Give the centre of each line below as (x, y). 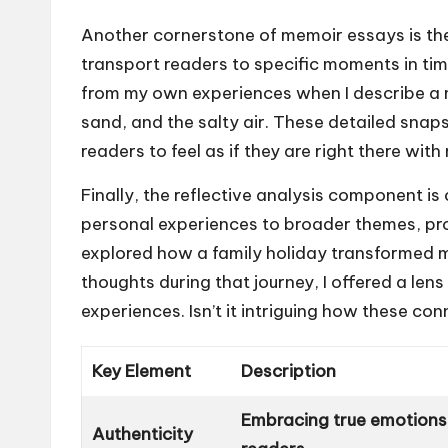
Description (289, 370)
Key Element (142, 370)
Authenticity (143, 433)
